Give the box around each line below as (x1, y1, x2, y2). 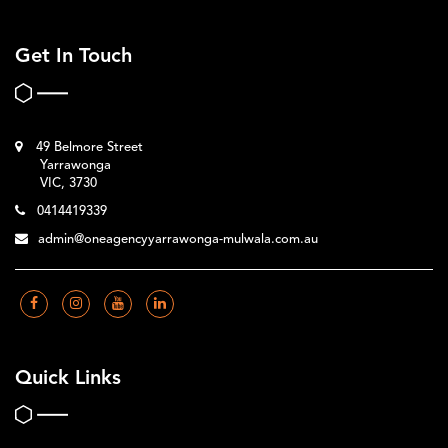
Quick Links (15, 368, 121, 389)
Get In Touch (15, 47, 132, 68)
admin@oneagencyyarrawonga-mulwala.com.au (38, 232, 318, 246)
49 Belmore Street (32, 140, 143, 154)
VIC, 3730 (40, 176, 97, 190)
